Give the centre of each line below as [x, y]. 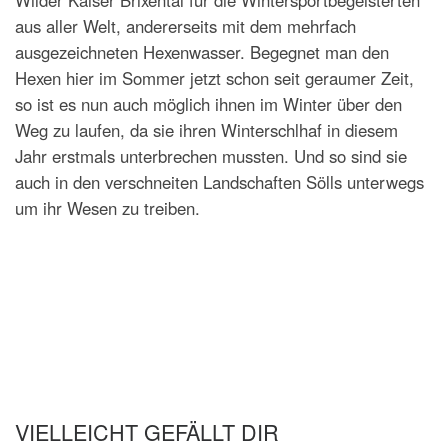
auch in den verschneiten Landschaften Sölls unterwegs [219, 182]
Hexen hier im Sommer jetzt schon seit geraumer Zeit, [214, 78]
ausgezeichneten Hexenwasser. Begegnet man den [202, 52]
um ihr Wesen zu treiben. [107, 208]
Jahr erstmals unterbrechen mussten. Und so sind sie [211, 156]
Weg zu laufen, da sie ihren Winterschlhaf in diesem [206, 130]
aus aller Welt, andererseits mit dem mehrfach [185, 26]
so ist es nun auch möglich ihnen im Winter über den [208, 104]
